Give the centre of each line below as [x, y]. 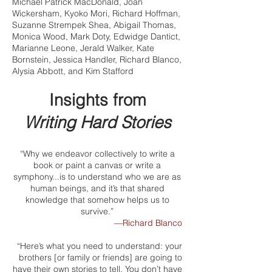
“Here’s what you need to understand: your [100, 246]
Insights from [97, 100]
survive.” [97, 211]
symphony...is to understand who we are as [97, 177]
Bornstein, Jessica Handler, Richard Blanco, [97, 59]
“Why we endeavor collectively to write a [97, 154]
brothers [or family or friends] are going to [100, 257]
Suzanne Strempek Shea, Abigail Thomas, [94, 25]
